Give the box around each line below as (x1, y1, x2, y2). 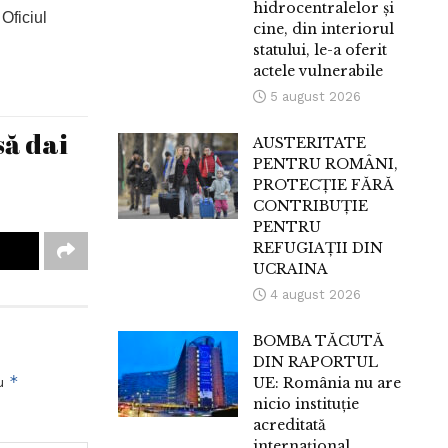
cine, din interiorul (253, 20, 395, 39)
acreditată (253, 416, 327, 435)
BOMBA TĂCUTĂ (253, 332, 385, 351)
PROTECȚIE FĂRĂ (253, 176, 395, 195)
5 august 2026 (266, 89, 362, 105)
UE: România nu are (253, 374, 402, 393)
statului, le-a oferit (253, 41, 388, 60)
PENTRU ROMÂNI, (253, 155, 399, 174)
